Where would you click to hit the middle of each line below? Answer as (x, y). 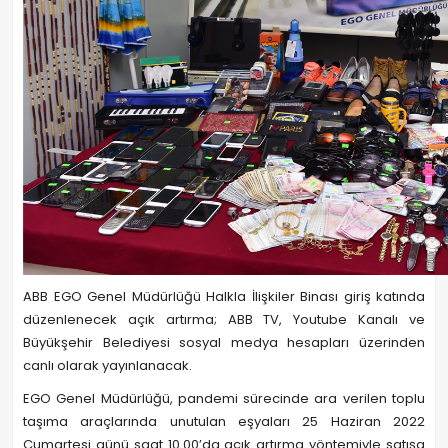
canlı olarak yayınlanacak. (107, 365)
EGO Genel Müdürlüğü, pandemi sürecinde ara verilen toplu (224, 398)
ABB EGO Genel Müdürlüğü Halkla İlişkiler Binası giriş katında (224, 296)
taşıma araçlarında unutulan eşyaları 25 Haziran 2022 (224, 421)
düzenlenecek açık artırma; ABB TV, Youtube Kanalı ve (224, 319)
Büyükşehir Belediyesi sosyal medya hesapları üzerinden (224, 342)
